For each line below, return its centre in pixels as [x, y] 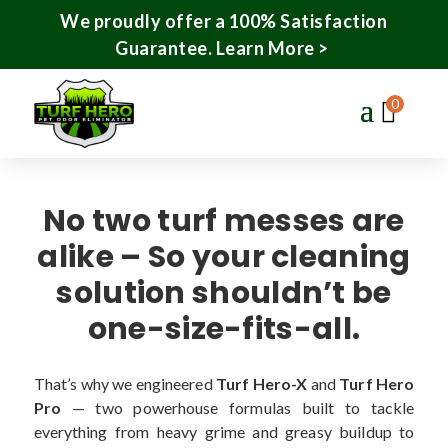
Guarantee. [165, 47]
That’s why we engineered [123, 383]
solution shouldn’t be [224, 292]
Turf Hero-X [261, 383]
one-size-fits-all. [224, 328]
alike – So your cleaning [224, 256]
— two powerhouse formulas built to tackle [243, 407]
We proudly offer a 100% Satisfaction [224, 20]
